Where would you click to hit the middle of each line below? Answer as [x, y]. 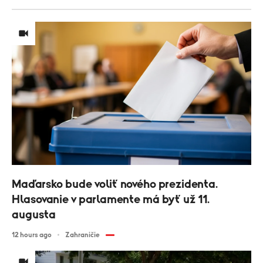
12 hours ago [32, 235]
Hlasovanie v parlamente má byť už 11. [111, 199]
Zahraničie [82, 235]
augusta [34, 215]
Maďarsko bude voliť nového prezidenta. [115, 184]
